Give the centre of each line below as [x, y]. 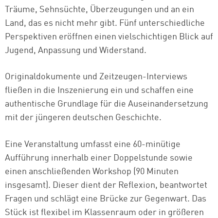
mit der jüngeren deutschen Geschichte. [83, 118]
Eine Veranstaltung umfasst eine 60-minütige [93, 145]
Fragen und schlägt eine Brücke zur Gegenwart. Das [106, 199]
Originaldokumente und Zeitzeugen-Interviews [96, 77]
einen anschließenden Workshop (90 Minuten [92, 172]
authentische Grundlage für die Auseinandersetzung [107, 104]
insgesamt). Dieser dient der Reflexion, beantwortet [106, 186]
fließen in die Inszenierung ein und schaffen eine [99, 91]
